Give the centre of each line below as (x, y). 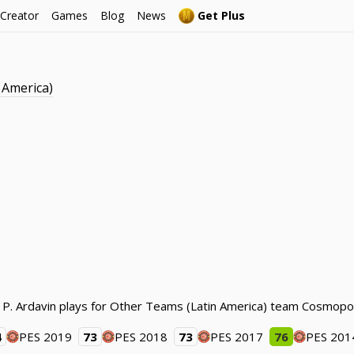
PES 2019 (46, 337)
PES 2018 (141, 337)
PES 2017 (237, 337)
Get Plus (221, 15)
